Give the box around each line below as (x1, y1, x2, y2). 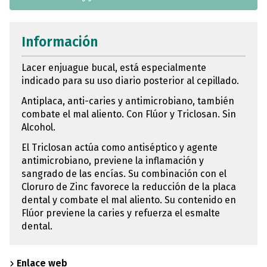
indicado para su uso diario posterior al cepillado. (21, 74, 239, 86)
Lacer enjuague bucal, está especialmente (21, 61, 206, 73)
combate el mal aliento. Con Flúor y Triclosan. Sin (21, 108, 236, 120)
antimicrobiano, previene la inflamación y (21, 154, 204, 166)
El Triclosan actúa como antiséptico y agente (21, 141, 218, 153)
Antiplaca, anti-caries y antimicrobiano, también (21, 95, 234, 107)
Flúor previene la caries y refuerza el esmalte (21, 207, 220, 219)
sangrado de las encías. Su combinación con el (21, 167, 226, 179)
